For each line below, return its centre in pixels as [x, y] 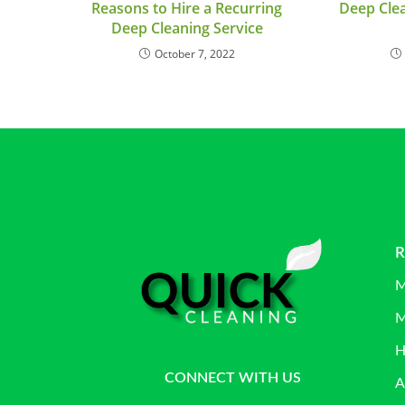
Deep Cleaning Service [187, 28]
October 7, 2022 [194, 54]
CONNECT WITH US [232, 378]
